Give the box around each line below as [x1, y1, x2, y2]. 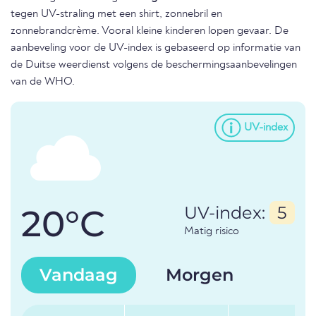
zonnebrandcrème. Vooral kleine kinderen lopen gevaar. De [11, 25, 288, 37]
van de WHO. [11, 76, 75, 88]
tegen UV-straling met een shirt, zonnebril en [11, 8, 222, 20]
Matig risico [184, 226, 239, 238]
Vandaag [39, 265, 118, 286]
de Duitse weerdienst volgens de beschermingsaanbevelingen [11, 59, 297, 71]
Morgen [166, 265, 233, 286]
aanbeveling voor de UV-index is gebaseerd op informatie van [11, 42, 300, 54]
